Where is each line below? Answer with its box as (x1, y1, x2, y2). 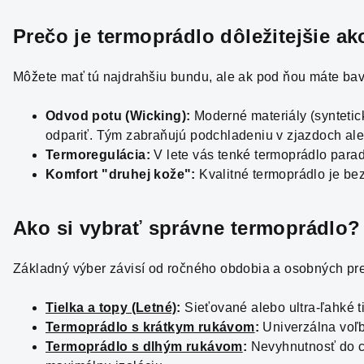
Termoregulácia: (45, 148, 150, 162)
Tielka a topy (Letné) (45, 301, 177, 314)
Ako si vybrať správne (13, 217, 225, 239)
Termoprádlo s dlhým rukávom (45, 340, 243, 353)
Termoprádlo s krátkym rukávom (45, 320, 255, 334)
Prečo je (13, 25, 92, 47)
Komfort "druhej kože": (45, 167, 196, 181)
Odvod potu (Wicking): (45, 109, 191, 123)
